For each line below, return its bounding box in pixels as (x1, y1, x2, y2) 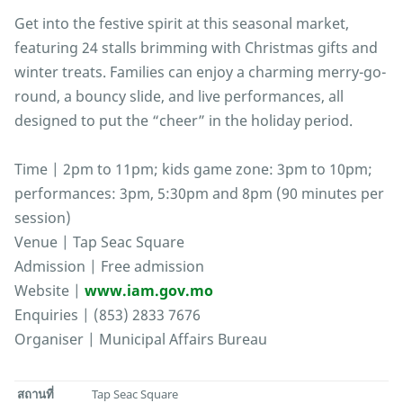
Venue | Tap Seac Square (14, 232, 184, 253)
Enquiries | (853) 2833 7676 (14, 305, 201, 326)
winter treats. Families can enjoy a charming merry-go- (14, 62, 386, 83)
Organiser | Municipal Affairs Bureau (14, 329, 267, 350)
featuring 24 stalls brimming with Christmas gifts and (14, 38, 378, 58)
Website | (14, 281, 85, 301)
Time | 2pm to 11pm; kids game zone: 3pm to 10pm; (14, 159, 372, 180)
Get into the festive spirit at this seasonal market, (14, 13, 349, 34)
